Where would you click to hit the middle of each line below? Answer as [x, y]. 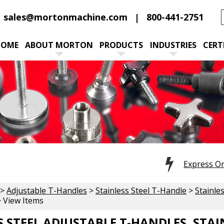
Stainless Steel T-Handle [141, 190]
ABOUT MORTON [59, 45]
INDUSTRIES [173, 45]
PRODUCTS [121, 45]
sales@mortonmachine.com [65, 17]
